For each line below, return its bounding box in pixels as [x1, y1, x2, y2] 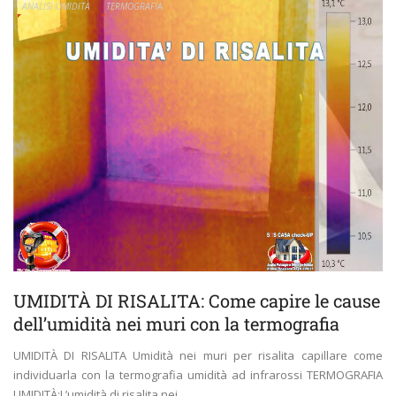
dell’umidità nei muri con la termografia [13, 312, 339, 336]
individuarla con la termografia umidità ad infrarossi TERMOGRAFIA [13, 367, 383, 384]
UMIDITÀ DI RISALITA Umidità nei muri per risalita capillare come [13, 347, 383, 364]
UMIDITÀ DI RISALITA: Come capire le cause [13, 289, 380, 313]
